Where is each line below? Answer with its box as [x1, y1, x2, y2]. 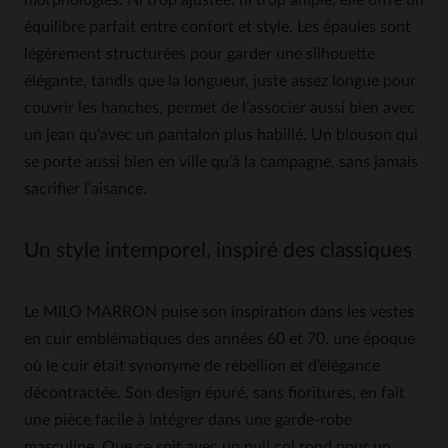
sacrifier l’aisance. [24, 181, 147, 197]
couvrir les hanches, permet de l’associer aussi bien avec [24, 100, 415, 116]
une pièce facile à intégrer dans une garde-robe [24, 412, 352, 428]
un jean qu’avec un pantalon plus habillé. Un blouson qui [24, 127, 418, 143]
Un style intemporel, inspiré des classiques [24, 240, 412, 261]
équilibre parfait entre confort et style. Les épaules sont [24, 19, 411, 35]
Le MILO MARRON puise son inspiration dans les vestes [24, 304, 414, 320]
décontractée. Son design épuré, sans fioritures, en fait [24, 385, 405, 401]
